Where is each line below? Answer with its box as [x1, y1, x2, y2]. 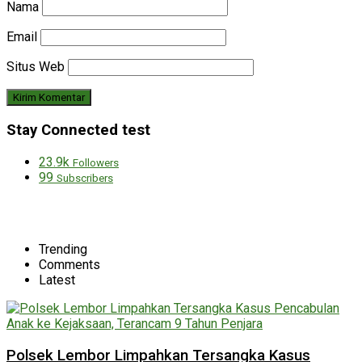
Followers [73, 156, 119, 169]
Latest [39, 271, 75, 288]
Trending [39, 241, 87, 257]
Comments [39, 256, 100, 272]
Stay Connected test [6, 121, 150, 140]
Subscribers [57, 171, 113, 184]
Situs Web [6, 59, 65, 75]
